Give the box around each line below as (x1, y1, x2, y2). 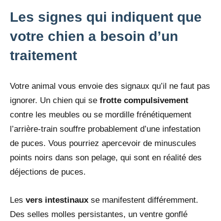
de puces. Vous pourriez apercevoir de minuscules (10, 139, 196, 148)
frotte (100, 96, 121, 106)
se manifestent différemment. (88, 195, 198, 205)
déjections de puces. (10, 167, 86, 177)
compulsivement (124, 96, 188, 106)
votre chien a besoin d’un (10, 29, 178, 44)
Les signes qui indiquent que (10, 9, 202, 25)
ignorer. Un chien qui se (10, 96, 100, 106)
